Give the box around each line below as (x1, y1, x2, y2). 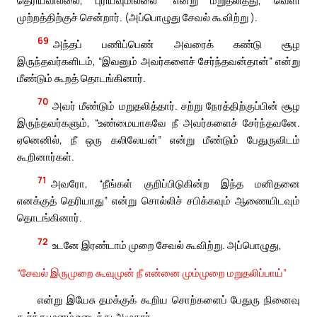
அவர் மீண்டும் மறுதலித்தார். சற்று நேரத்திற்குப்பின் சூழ (52, 98, 300, 113)
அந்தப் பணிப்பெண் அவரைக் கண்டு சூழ (53, 37, 300, 52)
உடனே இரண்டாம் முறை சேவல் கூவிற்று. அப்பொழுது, (52, 237, 282, 252)
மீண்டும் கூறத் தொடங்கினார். (17, 71, 146, 86)
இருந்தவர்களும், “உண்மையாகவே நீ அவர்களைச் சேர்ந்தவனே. (17, 115, 300, 129)
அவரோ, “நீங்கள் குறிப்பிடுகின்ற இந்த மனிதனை (51, 176, 300, 191)
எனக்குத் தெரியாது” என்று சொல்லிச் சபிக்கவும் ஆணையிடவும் (17, 193, 300, 208)
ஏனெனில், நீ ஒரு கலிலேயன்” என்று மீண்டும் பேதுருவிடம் (17, 132, 300, 146)
